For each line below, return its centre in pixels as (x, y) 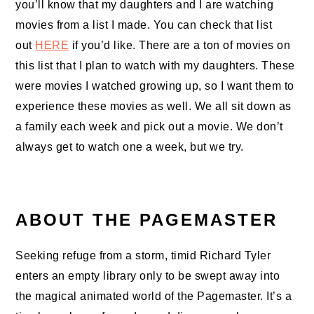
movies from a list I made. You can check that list (144, 25)
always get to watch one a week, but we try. (130, 146)
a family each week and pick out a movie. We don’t (149, 126)
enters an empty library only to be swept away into (148, 275)
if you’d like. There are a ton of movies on (180, 45)
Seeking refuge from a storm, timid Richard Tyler (143, 255)
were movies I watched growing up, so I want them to (155, 86)
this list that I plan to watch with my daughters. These (155, 65)
